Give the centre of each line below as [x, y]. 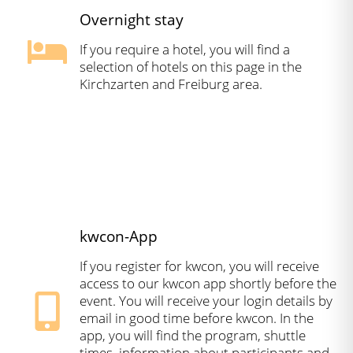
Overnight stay [132, 20]
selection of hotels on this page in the [191, 67]
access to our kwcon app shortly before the [208, 284]
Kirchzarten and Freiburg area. [171, 84]
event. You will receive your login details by [206, 301]
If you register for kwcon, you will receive [199, 266]
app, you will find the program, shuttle [193, 336]
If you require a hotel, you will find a [185, 50]
